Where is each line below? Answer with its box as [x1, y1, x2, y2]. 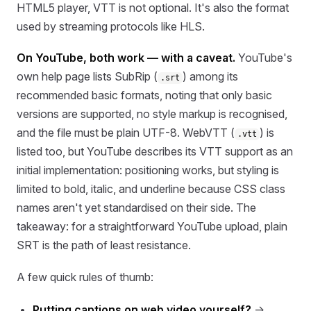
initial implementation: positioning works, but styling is [17, 163, 279, 178]
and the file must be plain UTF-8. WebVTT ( [17, 126, 235, 140]
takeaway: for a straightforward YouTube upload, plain [17, 219, 287, 234]
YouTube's [235, 51, 292, 65]
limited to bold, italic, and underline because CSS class [17, 182, 285, 196]
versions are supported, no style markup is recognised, [17, 107, 287, 121]
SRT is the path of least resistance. [17, 238, 191, 253]
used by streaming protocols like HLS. [17, 19, 205, 33]
